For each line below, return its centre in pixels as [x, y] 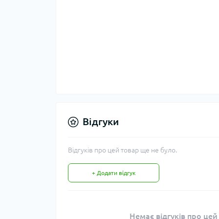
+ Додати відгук [114, 173]
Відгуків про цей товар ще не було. [122, 150]
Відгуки [101, 121]
